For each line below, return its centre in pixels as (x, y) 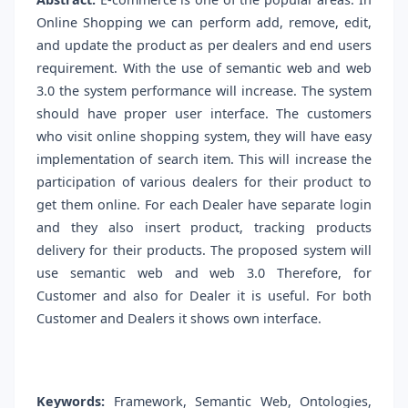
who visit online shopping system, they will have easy (204, 137)
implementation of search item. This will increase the (204, 159)
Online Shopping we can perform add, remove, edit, (204, 23)
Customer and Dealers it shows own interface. (179, 319)
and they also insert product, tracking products (204, 228)
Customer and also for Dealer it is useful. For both (204, 296)
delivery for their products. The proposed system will (204, 250)
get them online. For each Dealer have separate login (204, 205)
